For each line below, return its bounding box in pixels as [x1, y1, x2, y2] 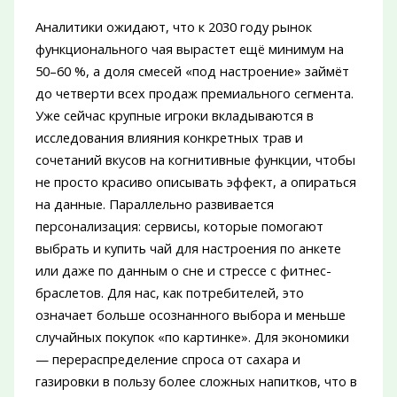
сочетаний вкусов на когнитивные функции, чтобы [35, 151, 355, 169]
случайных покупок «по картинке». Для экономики [35, 328, 349, 346]
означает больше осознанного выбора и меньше [35, 306, 346, 324]
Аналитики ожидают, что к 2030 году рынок [35, 18, 312, 36]
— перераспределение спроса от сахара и [35, 350, 300, 369]
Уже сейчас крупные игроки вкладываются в [35, 106, 314, 125]
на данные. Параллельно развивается [35, 195, 274, 214]
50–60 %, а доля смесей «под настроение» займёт [35, 62, 349, 81]
